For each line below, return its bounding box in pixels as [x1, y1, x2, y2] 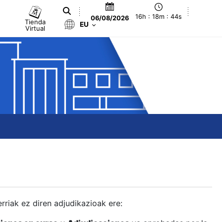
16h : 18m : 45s [135, 13, 182, 21]
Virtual [25, 24, 46, 32]
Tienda [25, 17, 46, 26]
